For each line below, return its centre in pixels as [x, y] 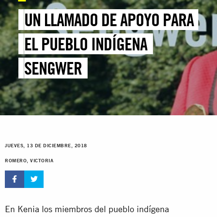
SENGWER [53, 68]
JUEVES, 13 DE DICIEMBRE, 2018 [46, 146]
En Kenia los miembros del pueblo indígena [87, 209]
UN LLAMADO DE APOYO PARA [109, 20]
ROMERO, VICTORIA [29, 161]
